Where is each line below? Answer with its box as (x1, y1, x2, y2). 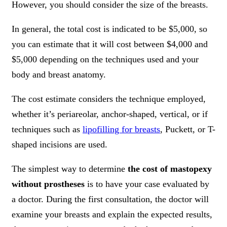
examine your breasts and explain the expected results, (12, 209, 212, 220)
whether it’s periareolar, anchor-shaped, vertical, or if (12, 109, 208, 120)
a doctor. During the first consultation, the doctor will (12, 194, 209, 205)
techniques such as (12, 124, 83, 135)
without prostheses (12, 179, 85, 190)
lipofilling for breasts (83, 124, 160, 135)
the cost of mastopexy (128, 164, 212, 174)
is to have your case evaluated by (85, 179, 209, 190)
